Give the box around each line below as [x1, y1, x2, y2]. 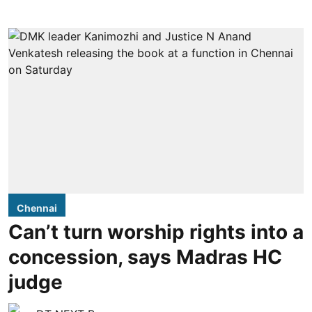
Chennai [17, 202, 57, 214]
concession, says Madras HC [8, 245, 282, 270]
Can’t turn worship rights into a [8, 220, 304, 244]
